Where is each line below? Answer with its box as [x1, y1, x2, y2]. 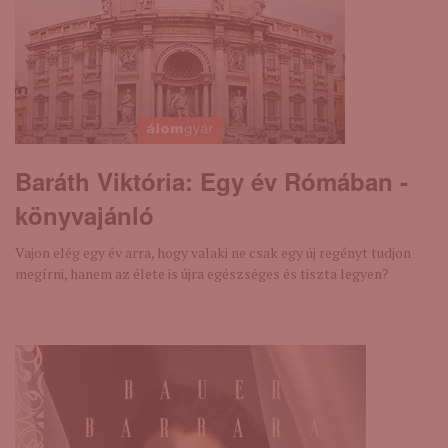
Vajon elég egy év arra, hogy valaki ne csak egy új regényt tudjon [15, 243, 411, 262]
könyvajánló [15, 198, 154, 232]
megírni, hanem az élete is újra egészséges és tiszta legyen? [15, 264, 389, 283]
